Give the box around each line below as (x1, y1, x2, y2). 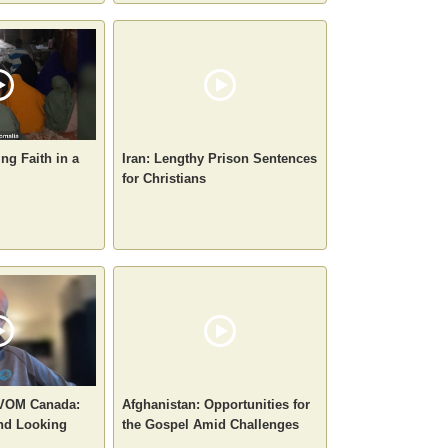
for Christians (122, 170, 206, 186)
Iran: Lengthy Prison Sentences (122, 150, 317, 166)
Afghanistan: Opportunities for (122, 396, 310, 412)
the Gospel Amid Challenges (122, 416, 299, 432)
